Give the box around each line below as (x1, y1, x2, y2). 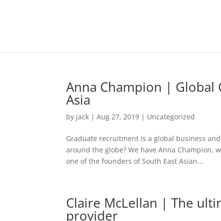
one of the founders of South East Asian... (66, 156, 204, 166)
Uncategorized (147, 112, 195, 121)
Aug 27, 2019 (97, 112, 140, 121)
